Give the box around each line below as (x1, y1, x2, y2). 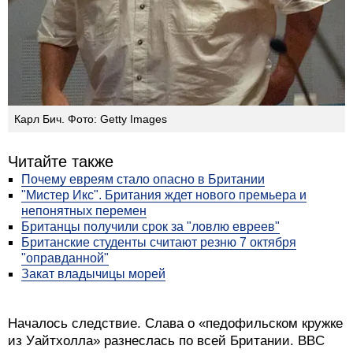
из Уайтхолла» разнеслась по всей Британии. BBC (8, 333, 325, 348)
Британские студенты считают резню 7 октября (21, 235, 296, 249)
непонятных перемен (21, 203, 147, 217)
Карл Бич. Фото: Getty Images (14, 112, 167, 125)
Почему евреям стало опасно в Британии (21, 172, 265, 186)
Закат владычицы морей (21, 266, 165, 281)
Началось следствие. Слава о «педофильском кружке (8, 315, 343, 331)
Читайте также (8, 152, 113, 170)
